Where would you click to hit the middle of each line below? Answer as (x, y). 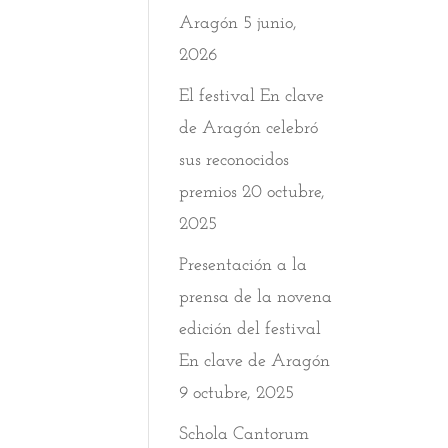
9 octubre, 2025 (237, 393)
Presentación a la (243, 265)
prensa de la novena (256, 297)
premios (208, 192)
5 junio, (270, 23)
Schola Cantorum (244, 434)
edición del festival (250, 329)
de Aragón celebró (249, 128)
